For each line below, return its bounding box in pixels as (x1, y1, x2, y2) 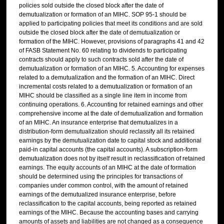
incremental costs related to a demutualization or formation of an (19, 83, 192, 90)
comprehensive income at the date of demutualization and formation (19, 110, 203, 117)
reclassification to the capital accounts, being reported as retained (19, 200, 196, 207)
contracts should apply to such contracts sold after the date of (19, 56, 183, 63)
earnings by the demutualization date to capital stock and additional (19, 137, 201, 144)
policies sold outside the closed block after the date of (19, 2, 163, 9)
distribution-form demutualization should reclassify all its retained (19, 128, 194, 135)
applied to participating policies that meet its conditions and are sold (19, 20, 202, 27)
